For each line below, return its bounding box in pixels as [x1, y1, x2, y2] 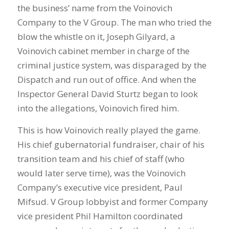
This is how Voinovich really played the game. [17, 124, 200, 136]
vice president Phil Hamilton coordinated [17, 210, 183, 222]
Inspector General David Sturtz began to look [17, 88, 198, 100]
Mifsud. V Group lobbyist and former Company [17, 195, 208, 208]
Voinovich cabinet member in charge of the [17, 45, 190, 57]
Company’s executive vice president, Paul [17, 181, 182, 193]
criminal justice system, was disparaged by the [17, 59, 207, 72]
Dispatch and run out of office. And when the [17, 74, 196, 86]
